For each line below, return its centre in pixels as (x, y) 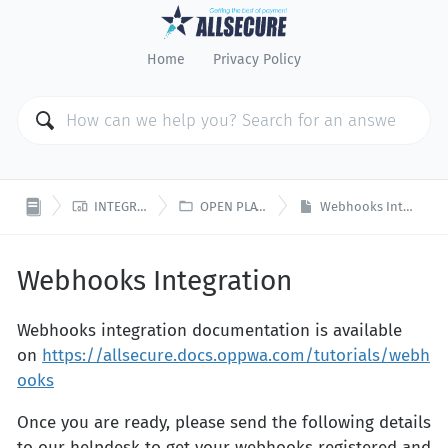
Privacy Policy (257, 60)
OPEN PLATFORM (228, 206)
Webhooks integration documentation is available (209, 331)
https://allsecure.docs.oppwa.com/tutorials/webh (236, 356)
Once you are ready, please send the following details (224, 423)
